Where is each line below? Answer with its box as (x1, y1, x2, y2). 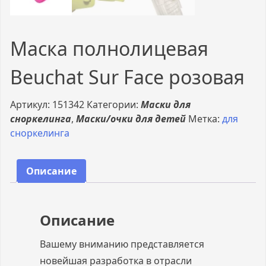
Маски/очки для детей (76, 112, 186, 125)
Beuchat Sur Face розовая (10, 64, 245, 90)
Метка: (188, 112, 222, 125)
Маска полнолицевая (10, 35, 208, 61)
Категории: (87, 97, 141, 111)
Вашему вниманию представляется (40, 237, 204, 251)
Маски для (141, 97, 191, 111)
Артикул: (10, 97, 52, 111)
